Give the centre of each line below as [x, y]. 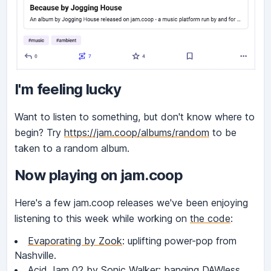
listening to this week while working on [102, 219]
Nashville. [35, 256]
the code [210, 219]
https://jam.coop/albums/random [137, 133]
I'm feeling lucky [68, 90]
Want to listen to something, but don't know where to [135, 117]
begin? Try [39, 133]
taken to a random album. [72, 149]
